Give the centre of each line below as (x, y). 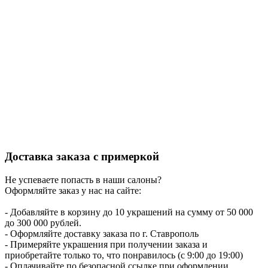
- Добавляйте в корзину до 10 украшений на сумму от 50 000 (129, 212)
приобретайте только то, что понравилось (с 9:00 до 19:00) (124, 255)
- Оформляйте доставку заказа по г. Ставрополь (102, 233)
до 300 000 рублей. (43, 223)
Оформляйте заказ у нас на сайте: (73, 190)
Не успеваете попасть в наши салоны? (83, 179)
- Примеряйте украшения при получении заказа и (106, 244)
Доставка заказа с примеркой (82, 157)
